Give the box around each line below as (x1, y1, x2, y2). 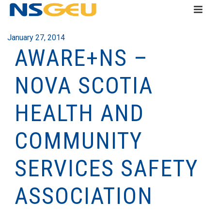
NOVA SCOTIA (15, 72, 153, 99)
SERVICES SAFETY (15, 155, 199, 182)
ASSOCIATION (15, 182, 153, 210)
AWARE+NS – (15, 44, 148, 72)
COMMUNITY (15, 127, 143, 155)
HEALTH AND (15, 99, 144, 127)
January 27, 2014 (7, 33, 65, 42)
